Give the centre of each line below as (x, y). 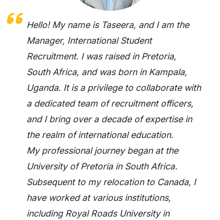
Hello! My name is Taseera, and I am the (108, 25)
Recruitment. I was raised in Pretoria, (101, 56)
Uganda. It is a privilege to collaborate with (114, 88)
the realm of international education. (100, 135)
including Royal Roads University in (98, 213)
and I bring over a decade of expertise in (109, 119)
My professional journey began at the (102, 151)
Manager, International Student (89, 41)
